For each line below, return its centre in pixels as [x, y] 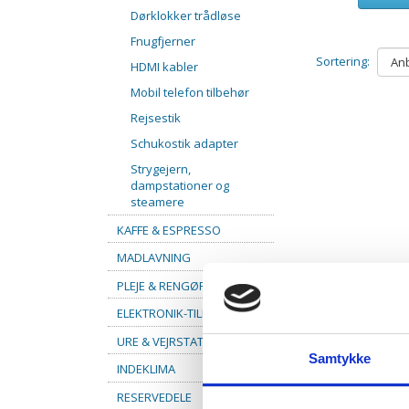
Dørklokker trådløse [186, 15]
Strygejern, [161, 168]
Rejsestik [156, 117]
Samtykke [340, 358]
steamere [157, 201]
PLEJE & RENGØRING [172, 285]
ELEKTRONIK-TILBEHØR [178, 313]
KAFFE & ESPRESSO [169, 230]
